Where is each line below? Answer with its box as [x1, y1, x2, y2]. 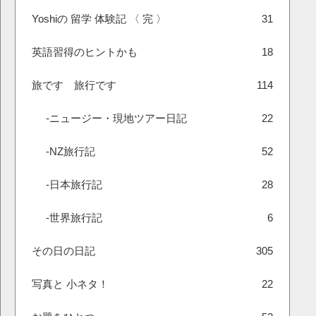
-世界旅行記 [46, 212, 102, 224]
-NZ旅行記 [46, 145, 95, 157]
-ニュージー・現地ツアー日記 [46, 112, 187, 124]
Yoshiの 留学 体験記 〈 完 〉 [32, 13, 166, 25]
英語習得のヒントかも [32, 46, 138, 58]
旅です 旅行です [32, 79, 116, 91]
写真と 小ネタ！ [32, 278, 109, 290]
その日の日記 [32, 245, 95, 257]
